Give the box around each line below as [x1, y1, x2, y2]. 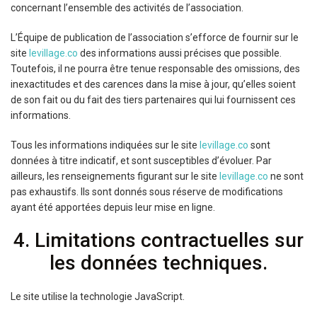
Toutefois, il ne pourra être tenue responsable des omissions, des [11, 63, 300, 74]
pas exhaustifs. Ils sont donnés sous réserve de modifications [11, 186, 283, 197]
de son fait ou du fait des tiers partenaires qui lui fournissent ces [11, 94, 296, 105]
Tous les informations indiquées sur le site [11, 139, 200, 151]
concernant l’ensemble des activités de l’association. [11, 2, 243, 13]
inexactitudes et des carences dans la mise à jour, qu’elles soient [11, 79, 296, 90]
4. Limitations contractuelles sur [13, 229, 304, 252]
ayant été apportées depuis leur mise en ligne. [11, 202, 215, 213]
